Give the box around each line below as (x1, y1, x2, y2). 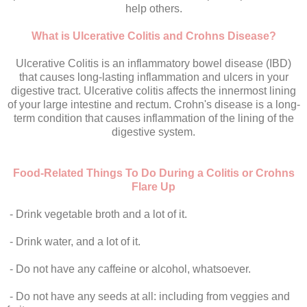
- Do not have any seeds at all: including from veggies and (7, 291, 290, 303)
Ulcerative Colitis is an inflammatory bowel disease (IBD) (16, 58, 291, 70)
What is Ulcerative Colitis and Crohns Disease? (31, 30, 276, 42)
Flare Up (132, 181, 175, 193)
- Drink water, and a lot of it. (7, 236, 140, 248)
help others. (125, 3, 182, 15)
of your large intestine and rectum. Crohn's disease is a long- (7, 99, 300, 111)
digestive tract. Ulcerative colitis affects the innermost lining (11, 85, 296, 97)
